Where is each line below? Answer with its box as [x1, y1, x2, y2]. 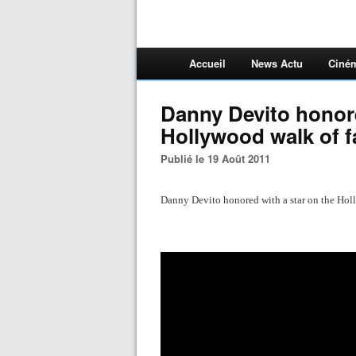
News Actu [251, 56, 303, 71]
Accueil [189, 56, 226, 71]
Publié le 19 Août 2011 [168, 151, 270, 166]
